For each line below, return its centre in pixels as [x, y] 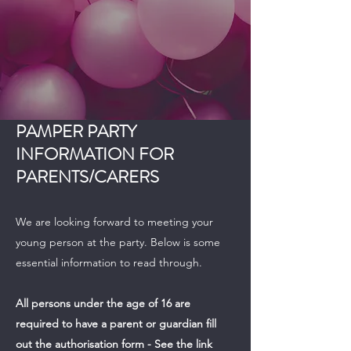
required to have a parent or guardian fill [116, 323]
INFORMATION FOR [95, 154]
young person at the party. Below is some [118, 242]
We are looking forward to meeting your [114, 221]
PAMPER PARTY [76, 131]
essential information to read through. [109, 262]
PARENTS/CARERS [87, 176]
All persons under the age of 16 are [103, 303]
